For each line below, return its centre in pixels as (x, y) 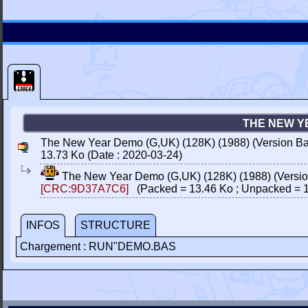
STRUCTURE (115, 225)
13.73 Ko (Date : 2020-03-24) (111, 155)
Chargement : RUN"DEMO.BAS (98, 246)
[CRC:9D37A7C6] (85, 189)
